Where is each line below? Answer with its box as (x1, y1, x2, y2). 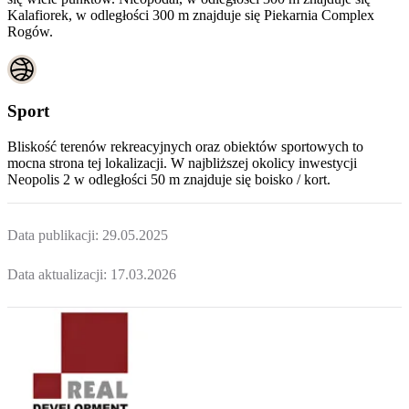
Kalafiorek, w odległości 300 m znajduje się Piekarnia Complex (7, 7, 374, 24)
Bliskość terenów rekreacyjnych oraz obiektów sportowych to (7, 138, 363, 154)
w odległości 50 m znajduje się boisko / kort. (74, 171, 330, 187)
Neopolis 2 (7, 171, 70, 187)
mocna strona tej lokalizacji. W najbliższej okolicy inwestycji (7, 154, 357, 171)
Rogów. (7, 24, 53, 40)
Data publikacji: (7, 226, 102, 243)
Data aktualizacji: (7, 267, 110, 283)
